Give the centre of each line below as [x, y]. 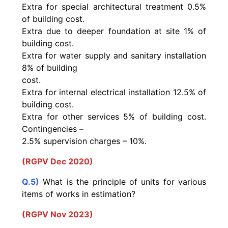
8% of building [50, 68]
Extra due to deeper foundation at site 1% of [114, 31]
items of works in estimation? [79, 194]
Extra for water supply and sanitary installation [114, 56]
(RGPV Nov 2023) [58, 215]
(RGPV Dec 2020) [58, 162]
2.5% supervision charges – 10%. [84, 141]
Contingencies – [53, 129]
